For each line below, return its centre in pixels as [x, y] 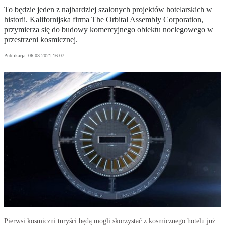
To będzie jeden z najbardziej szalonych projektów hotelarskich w [108, 10]
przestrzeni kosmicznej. [41, 40]
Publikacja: [16, 56]
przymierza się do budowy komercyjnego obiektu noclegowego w [109, 30]
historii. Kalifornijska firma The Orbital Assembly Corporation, [104, 20]
